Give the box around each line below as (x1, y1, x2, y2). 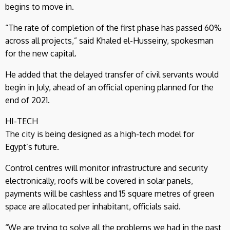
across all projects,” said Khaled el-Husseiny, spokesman (5, 35, 214, 46)
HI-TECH (5, 116, 38, 126)
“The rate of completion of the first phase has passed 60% (5, 22, 222, 33)
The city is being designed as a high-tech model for (5, 128, 194, 139)
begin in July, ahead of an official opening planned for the (5, 82, 214, 92)
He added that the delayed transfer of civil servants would (5, 69, 219, 80)
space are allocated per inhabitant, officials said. (5, 201, 181, 212)
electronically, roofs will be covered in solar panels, (5, 175, 193, 186)
